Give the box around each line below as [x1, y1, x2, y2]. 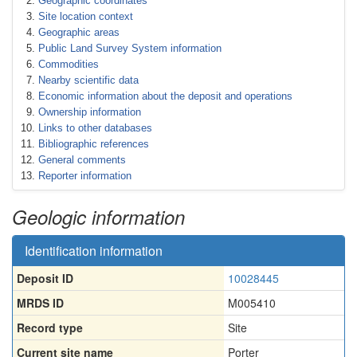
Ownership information [38, 106, 141, 118]
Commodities [38, 58, 99, 70]
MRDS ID [17, 295, 64, 311]
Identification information [25, 241, 163, 260]
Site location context [38, 10, 133, 22]
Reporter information [38, 170, 131, 182]
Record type [17, 320, 83, 335]
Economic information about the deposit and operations [38, 90, 292, 102]
